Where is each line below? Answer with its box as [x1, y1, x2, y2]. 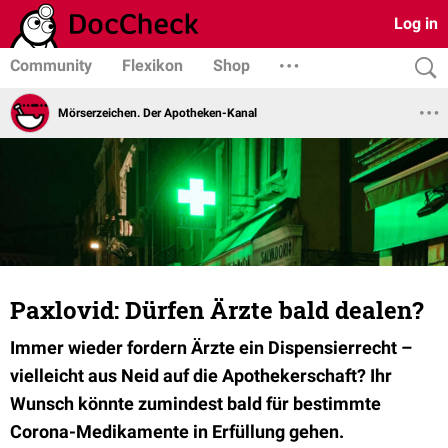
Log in [394, 14, 438, 33]
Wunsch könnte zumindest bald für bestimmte [10, 393, 381, 414]
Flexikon [122, 56, 183, 75]
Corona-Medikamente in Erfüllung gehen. [10, 421, 344, 442]
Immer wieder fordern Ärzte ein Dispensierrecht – [10, 337, 412, 358]
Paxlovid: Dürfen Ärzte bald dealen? [10, 294, 424, 326]
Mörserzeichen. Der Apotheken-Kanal [58, 105, 257, 120]
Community [10, 56, 92, 75]
